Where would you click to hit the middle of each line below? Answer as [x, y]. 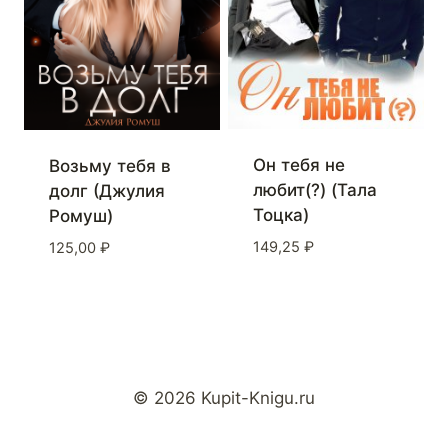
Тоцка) [280, 215]
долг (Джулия [106, 191]
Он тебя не [298, 165]
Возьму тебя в [109, 166]
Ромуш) [80, 216]
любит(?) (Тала [314, 190]
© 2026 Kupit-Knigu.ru [224, 398]
